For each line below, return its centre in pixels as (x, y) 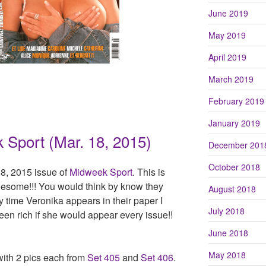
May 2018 (227, 254)
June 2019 (228, 13)
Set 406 (157, 258)
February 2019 (236, 101)
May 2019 (227, 35)
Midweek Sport (101, 172)
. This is (149, 172)
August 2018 (232, 189)
